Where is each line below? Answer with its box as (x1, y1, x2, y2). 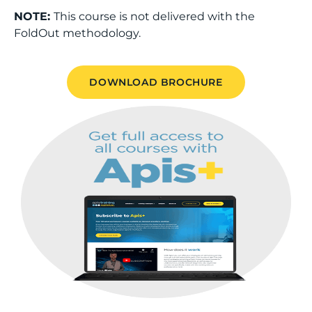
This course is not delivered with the (54, 9, 255, 23)
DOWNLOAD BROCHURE (89, 75, 223, 88)
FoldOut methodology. (14, 26, 141, 40)
